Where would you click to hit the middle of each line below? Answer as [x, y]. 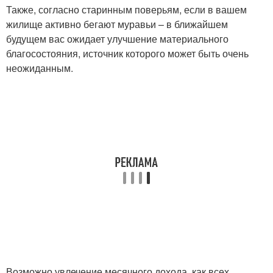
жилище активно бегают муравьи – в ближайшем [117, 24]
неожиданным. [40, 68]
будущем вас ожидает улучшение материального [117, 39]
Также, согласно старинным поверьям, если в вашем [126, 10]
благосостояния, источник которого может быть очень [127, 54]
